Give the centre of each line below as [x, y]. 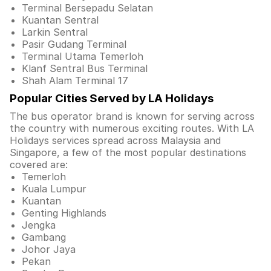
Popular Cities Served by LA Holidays [112, 98]
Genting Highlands [64, 213]
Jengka [39, 225]
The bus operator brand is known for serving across [132, 116]
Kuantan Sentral [60, 20]
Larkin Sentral [55, 32]
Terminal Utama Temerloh [83, 56]
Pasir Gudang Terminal [74, 44]
